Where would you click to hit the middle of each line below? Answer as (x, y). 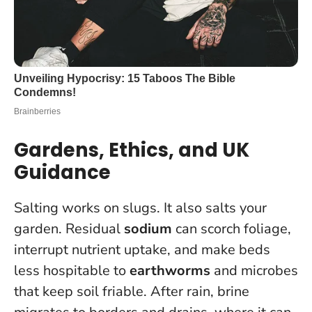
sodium (148, 229)
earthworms (170, 271)
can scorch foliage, (232, 229)
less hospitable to (72, 271)
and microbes (254, 271)
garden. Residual (69, 229)
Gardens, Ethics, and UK (132, 150)
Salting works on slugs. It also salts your (140, 208)
